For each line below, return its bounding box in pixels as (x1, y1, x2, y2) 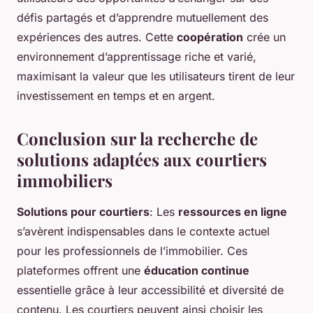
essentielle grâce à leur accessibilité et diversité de (17, 282, 284, 297)
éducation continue (144, 263, 249, 277)
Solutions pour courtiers (17, 204, 150, 219)
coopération (177, 29, 243, 44)
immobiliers (17, 168, 112, 191)
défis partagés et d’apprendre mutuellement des (17, 10, 268, 24)
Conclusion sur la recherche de (17, 126, 258, 150)
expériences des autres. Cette (17, 29, 177, 44)
